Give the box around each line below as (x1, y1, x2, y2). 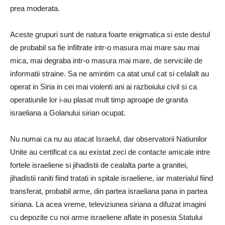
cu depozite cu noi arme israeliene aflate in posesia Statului (10, 213, 202, 221)
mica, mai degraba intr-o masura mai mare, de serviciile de (10, 56, 202, 65)
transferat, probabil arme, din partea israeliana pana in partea (10, 187, 207, 195)
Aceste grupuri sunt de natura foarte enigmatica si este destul (10, 30, 210, 39)
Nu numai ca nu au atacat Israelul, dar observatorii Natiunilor (10, 135, 207, 143)
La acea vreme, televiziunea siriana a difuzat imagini (36, 200, 206, 208)
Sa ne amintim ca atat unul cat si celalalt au (68, 69, 209, 78)
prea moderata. (10, 4, 62, 13)
